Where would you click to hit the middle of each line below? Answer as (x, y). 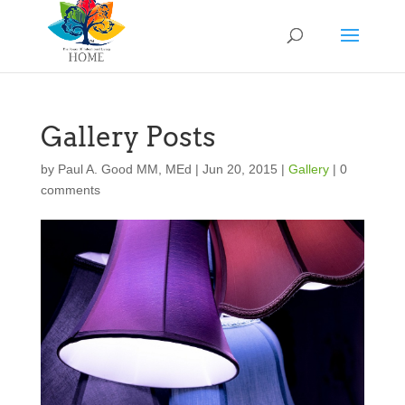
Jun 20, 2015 (240, 169)
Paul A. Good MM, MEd (124, 169)
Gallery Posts (128, 137)
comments (70, 190)
